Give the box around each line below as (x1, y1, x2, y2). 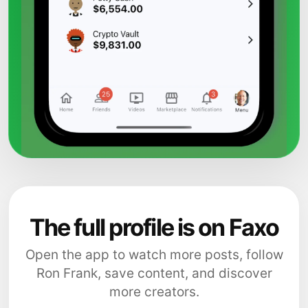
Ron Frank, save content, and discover (36, 265, 272, 282)
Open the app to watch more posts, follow (25, 247, 283, 263)
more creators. (109, 284, 199, 300)
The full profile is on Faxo (29, 213, 279, 242)
